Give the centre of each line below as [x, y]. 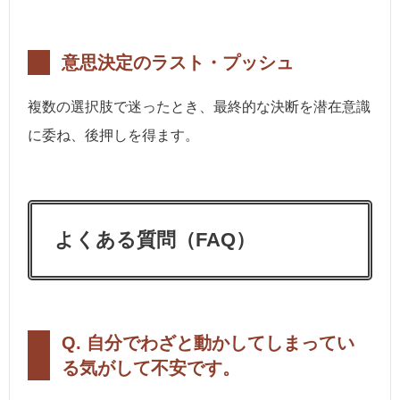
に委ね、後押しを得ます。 [113, 135]
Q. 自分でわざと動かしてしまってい [208, 342]
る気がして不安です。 [151, 367]
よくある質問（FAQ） [155, 239]
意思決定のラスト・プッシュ [178, 62]
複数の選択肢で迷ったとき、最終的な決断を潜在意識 [199, 106]
